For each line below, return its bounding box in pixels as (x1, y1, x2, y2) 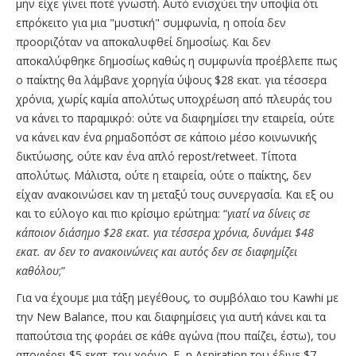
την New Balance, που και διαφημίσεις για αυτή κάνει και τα (16, 309, 326, 325)
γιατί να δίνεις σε (227, 206, 310, 222)
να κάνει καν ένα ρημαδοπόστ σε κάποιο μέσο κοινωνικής (16, 130, 316, 145)
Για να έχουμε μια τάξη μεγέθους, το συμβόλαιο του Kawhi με (16, 290, 339, 306)
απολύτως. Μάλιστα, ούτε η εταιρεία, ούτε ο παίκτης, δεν (16, 168, 311, 184)
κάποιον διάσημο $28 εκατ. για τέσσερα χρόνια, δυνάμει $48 (16, 225, 314, 241)
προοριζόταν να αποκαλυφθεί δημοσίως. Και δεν (16, 34, 271, 50)
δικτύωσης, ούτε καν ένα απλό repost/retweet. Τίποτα (16, 149, 296, 164)
